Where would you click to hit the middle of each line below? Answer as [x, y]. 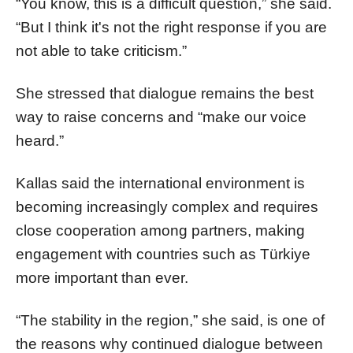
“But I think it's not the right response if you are [171, 27]
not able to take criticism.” [101, 50]
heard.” [40, 140]
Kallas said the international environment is [160, 183]
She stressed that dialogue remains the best [165, 93]
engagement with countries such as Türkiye [163, 254]
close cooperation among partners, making [160, 230]
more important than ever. [102, 277]
